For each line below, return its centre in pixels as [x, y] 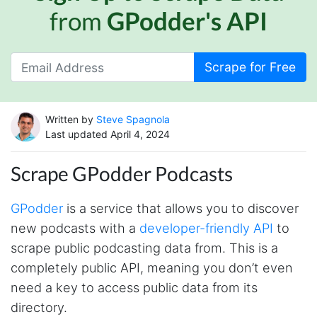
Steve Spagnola [133, 120]
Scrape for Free [250, 67]
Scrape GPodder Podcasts [122, 174]
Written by [71, 120]
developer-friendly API [206, 227]
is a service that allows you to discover [181, 208]
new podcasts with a [75, 227]
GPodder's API [187, 20]
